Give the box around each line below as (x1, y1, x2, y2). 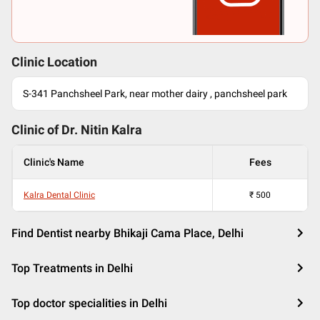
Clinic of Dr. (11, 123, 81, 137)
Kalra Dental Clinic (24, 190, 95, 200)
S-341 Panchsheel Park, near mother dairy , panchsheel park (23, 88, 287, 99)
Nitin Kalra (81, 123, 142, 137)
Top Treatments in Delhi (11, 261, 133, 275)
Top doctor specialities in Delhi (11, 296, 167, 310)
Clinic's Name (24, 156, 84, 168)
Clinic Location (11, 55, 97, 69)
